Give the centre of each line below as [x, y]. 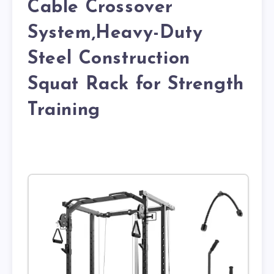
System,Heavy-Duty [115, 33]
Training [64, 110]
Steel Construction [109, 59]
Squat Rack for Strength [136, 84]
